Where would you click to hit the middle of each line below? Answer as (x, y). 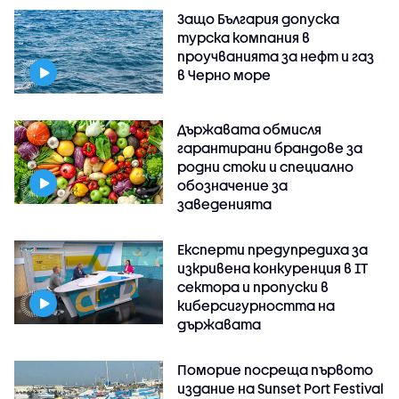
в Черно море (224, 75)
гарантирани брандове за (270, 147)
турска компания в (244, 37)
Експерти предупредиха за (273, 249)
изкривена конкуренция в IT (273, 268)
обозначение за (233, 185)
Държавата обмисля (250, 129)
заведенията (225, 204)
